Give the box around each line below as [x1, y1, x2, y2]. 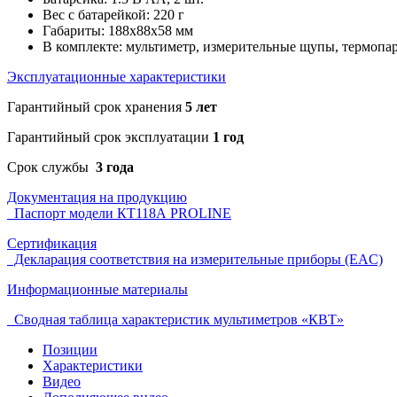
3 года [92, 159, 134, 175]
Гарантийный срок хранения [7, 98, 185, 114]
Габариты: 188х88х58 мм [43, 22, 193, 38]
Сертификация [7, 235, 97, 251]
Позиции [43, 341, 97, 357]
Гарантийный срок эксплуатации [7, 128, 213, 144]
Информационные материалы [7, 281, 188, 297]
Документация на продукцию [7, 189, 187, 205]
